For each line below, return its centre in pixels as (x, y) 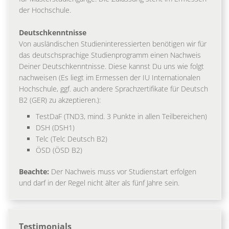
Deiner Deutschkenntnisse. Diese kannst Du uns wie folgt (111, 66)
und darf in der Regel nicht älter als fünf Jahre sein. (99, 182)
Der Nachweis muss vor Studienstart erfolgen (123, 171)
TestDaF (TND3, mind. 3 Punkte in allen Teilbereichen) (121, 116)
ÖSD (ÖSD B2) (59, 150)
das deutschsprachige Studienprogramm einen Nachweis (110, 55)
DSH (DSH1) (55, 127)
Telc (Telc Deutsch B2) (72, 139)
